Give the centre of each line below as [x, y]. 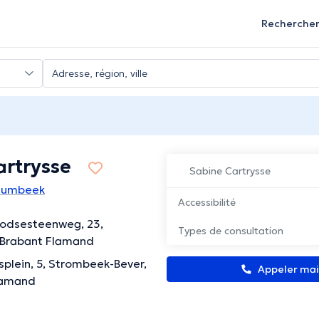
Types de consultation [231, 231]
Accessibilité [207, 203]
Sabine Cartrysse [230, 171]
